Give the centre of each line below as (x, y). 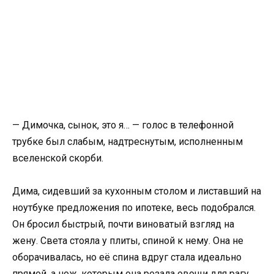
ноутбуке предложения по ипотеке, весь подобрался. (134, 208)
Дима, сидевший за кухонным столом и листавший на (137, 191)
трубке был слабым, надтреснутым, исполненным (128, 142)
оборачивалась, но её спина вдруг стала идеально (127, 257)
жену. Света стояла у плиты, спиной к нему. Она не (128, 241)
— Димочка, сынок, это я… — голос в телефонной (123, 125)
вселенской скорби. (58, 158)
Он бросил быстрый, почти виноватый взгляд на (123, 224)
